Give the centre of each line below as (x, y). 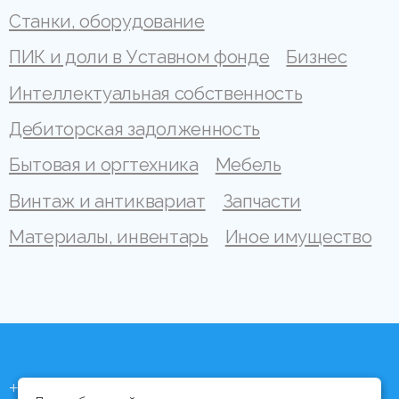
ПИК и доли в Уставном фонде (139, 57)
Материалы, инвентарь (109, 237)
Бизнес (317, 57)
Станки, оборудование (107, 22)
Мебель (248, 165)
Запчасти (262, 201)
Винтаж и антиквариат (107, 201)
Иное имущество (298, 237)
